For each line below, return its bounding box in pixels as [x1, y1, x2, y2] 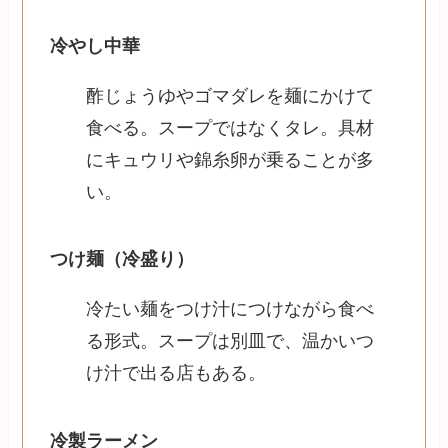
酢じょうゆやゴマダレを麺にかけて [86, 85, 375, 106]
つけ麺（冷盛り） [50, 249, 195, 270]
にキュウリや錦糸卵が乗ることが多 [86, 149, 375, 170]
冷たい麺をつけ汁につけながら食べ [86, 299, 375, 320]
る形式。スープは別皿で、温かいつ [86, 331, 375, 352]
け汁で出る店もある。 [86, 363, 267, 384]
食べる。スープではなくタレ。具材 [86, 117, 375, 138]
